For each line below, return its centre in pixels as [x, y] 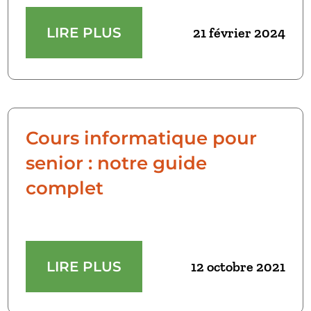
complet [65, 188]
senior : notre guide [117, 163]
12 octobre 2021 [238, 267]
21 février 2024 [239, 33]
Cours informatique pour [142, 138]
